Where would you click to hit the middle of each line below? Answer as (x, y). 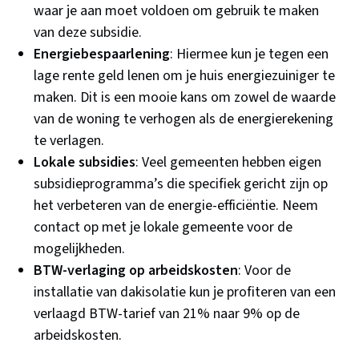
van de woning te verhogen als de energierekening (184, 119)
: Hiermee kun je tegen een (250, 54)
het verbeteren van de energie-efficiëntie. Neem (176, 206)
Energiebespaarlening (102, 54)
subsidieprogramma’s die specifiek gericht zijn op (181, 184)
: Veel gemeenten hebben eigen (229, 163)
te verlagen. (69, 141)
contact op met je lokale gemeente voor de (163, 228)
